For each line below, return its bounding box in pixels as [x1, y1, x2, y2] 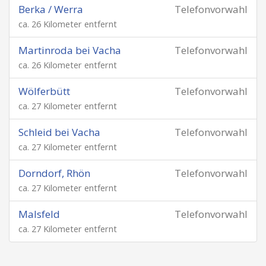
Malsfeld [18, 207, 60, 221]
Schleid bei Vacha [18, 125, 100, 139]
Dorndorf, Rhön [18, 166, 90, 180]
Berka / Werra [18, 2, 83, 16]
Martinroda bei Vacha [18, 43, 121, 57]
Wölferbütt [18, 84, 70, 98]
